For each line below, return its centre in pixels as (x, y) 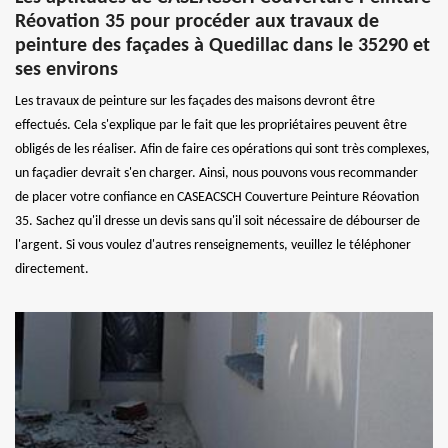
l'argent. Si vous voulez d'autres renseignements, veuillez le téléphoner (213, 245)
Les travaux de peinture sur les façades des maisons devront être (195, 101)
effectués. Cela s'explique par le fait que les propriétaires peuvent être (211, 125)
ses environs (66, 69)
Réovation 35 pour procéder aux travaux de (197, 21)
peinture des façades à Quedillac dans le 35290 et (222, 45)
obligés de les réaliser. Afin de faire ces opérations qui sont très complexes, (222, 149)
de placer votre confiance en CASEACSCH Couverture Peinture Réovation (217, 197)
